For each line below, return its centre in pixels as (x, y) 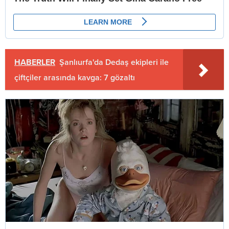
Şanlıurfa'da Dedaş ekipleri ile (114, 62)
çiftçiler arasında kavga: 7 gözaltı (75, 77)
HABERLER (35, 62)
